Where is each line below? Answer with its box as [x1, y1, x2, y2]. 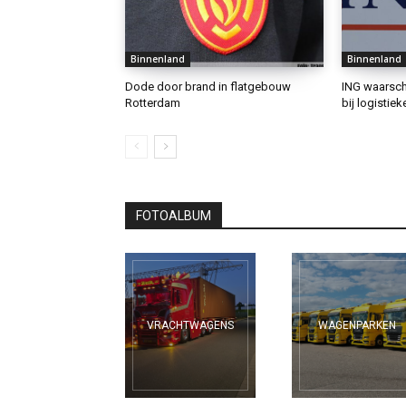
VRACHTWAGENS [147, 318, 234, 332]
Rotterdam [125, 95, 180, 110]
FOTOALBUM [136, 208, 211, 223]
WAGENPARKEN [318, 318, 396, 332]
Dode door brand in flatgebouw [125, 79, 291, 93]
